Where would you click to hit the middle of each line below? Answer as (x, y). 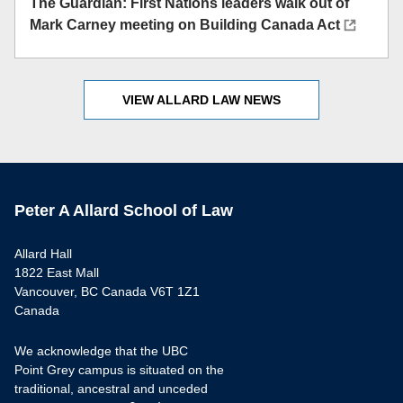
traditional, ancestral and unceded (111, 389)
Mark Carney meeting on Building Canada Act (185, 25)
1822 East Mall (57, 273)
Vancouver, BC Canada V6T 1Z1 (107, 291)
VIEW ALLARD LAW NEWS (201, 99)
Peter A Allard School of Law (124, 210)
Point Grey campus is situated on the (119, 370)
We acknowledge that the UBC (101, 351)
